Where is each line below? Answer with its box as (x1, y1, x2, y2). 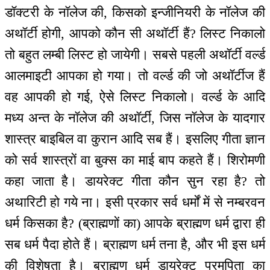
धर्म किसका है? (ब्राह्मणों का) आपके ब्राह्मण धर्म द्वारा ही (5, 215, 265, 231)
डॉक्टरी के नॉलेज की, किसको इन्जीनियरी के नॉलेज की (5, 4, 265, 20)
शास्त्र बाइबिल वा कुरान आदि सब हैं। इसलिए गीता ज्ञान (5, 131, 265, 146)
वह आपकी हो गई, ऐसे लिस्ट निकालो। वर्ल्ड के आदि (5, 89, 265, 104)
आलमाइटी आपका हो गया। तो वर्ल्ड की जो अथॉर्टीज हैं (5, 67, 265, 83)
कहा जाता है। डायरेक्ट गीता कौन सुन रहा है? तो (5, 173, 265, 189)
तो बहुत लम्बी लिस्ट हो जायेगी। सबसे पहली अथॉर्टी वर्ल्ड (5, 46, 265, 62)
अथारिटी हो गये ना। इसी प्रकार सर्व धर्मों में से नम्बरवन (5, 194, 265, 210)
